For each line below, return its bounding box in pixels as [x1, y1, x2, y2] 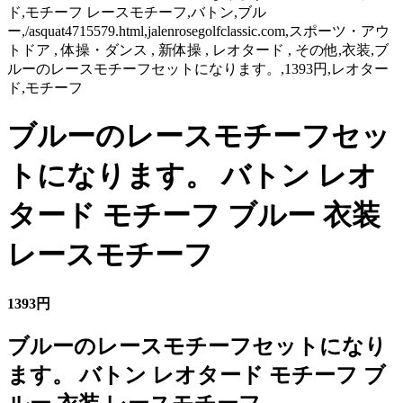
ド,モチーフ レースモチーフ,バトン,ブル [7, 4, 266, 20]
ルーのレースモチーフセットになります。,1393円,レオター [7, 61, 389, 76]
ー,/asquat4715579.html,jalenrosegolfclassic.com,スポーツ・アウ [7, 23, 390, 39]
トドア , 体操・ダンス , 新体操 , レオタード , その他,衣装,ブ [7, 42, 389, 58]
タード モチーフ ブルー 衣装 [7, 199, 381, 232]
